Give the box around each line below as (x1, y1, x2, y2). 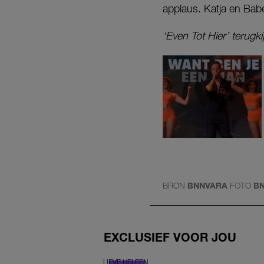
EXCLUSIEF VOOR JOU (104, 230, 236, 244)
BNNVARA (187, 180, 227, 190)
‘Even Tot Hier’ (163, 29, 229, 42)
